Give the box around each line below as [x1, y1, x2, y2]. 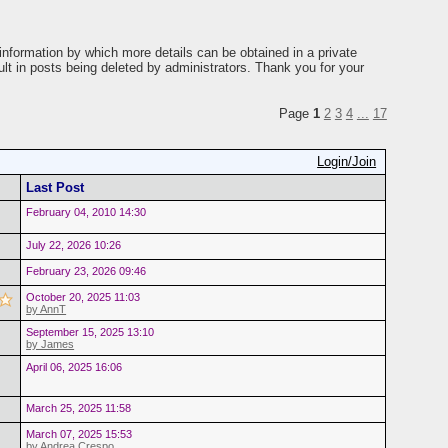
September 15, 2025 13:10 [26, 325, 155, 338]
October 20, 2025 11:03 [26, 290, 141, 303]
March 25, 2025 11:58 [26, 401, 132, 414]
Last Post [26, 179, 85, 195]
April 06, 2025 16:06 [26, 360, 123, 373]
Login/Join [317, 153, 377, 169]
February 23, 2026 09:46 [26, 264, 147, 277]
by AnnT [26, 302, 67, 315]
